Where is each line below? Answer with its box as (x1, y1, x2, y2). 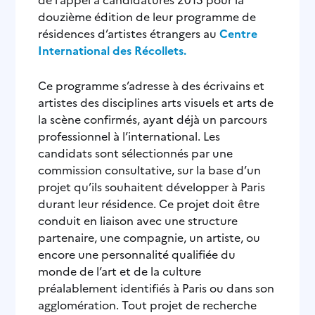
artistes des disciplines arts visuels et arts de (38, 94, 274, 110)
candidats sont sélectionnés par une (38, 144, 233, 160)
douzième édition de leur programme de (38, 8, 257, 25)
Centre (219, 25, 258, 41)
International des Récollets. (38, 42, 187, 58)
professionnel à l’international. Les (38, 127, 221, 143)
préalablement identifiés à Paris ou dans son (38, 279, 275, 295)
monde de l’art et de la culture (38, 262, 202, 278)
